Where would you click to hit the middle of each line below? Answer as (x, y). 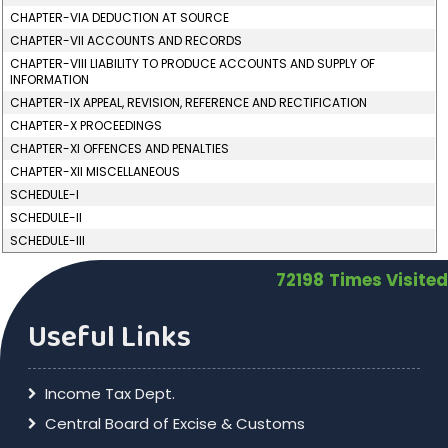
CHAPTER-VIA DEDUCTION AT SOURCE (120, 17)
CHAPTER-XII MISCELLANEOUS (95, 171)
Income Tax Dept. (109, 393)
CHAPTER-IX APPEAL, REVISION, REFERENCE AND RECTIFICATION (189, 102)
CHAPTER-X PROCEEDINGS (86, 125)
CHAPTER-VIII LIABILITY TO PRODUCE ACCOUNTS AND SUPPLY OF (193, 63)
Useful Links (109, 337)
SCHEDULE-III (48, 240)
